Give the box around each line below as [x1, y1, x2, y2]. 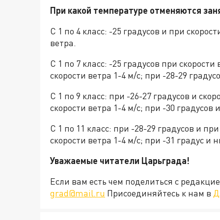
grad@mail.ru [50, 188, 105, 199]
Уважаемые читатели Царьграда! [50, 155, 190, 166]
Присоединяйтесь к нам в [105, 188, 213, 199]
